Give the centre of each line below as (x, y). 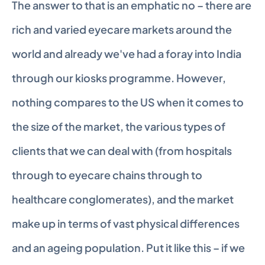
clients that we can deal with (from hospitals (122, 151)
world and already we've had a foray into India (127, 54)
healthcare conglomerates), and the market (123, 199)
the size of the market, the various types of (119, 126)
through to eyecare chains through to (107, 175)
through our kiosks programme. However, (119, 78)
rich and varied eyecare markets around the (122, 29)
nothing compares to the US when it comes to (128, 102)
